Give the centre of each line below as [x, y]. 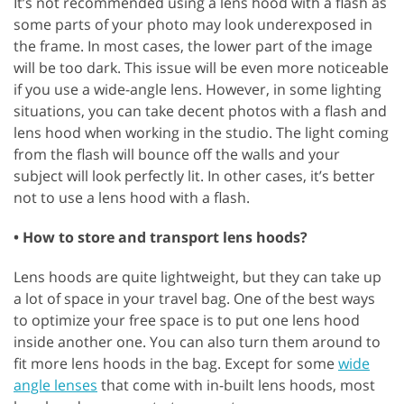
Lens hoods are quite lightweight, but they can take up [197, 276]
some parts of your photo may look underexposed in [193, 24]
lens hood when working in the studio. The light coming [201, 132]
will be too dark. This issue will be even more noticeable [201, 67]
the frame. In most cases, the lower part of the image [193, 46]
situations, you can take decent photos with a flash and [200, 110]
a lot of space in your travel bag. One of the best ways [194, 298]
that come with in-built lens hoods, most [236, 385]
